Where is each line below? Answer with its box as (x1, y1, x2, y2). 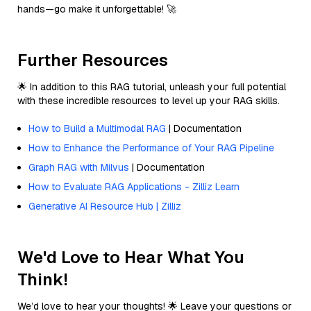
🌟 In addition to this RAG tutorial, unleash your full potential (17, 80, 286, 93)
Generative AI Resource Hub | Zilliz (28, 199, 181, 212)
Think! (17, 268, 68, 290)
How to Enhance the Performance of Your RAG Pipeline (28, 141, 274, 154)
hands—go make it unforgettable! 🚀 (17, 2, 176, 15)
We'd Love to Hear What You (17, 246, 244, 268)
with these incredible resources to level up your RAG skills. (17, 94, 280, 107)
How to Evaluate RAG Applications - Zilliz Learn (28, 180, 239, 193)
